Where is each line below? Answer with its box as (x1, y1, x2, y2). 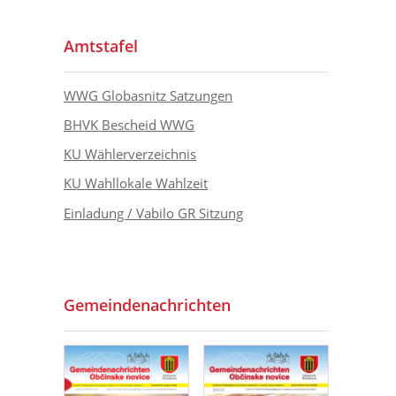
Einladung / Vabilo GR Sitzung (64, 203, 243, 222)
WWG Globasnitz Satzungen (64, 86, 232, 104)
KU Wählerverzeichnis (64, 145, 196, 164)
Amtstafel (64, 34, 138, 57)
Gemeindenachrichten (64, 293, 231, 316)
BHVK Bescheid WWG (64, 115, 194, 133)
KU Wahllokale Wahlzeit (64, 174, 208, 193)
